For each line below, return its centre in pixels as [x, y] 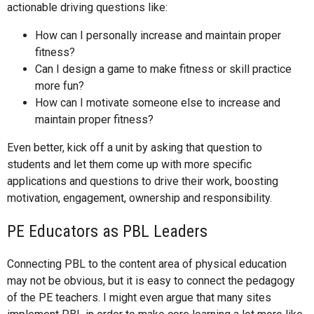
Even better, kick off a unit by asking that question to [135, 147]
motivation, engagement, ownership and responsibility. [139, 198]
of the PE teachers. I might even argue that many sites [139, 297]
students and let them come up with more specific [129, 164]
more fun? [60, 86]
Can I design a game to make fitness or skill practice [163, 69]
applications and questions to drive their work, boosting [143, 181]
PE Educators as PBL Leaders [107, 231]
